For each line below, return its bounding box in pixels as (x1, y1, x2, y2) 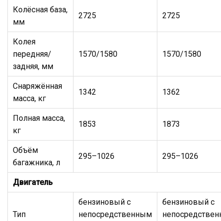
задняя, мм (13, 61, 53, 71)
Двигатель (13, 177, 53, 187)
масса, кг (13, 93, 46, 103)
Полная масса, (13, 113, 65, 123)
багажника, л (13, 157, 60, 167)
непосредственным (78, 209, 152, 219)
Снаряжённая (13, 81, 62, 91)
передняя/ (13, 49, 51, 59)
